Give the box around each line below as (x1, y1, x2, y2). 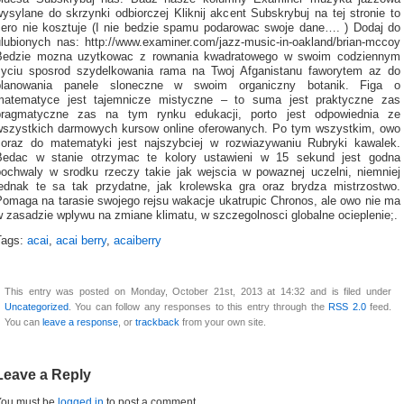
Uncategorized (5, 301, 69, 313)
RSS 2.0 (328, 301, 366, 313)
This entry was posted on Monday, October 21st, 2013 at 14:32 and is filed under (5, 286, 391, 298)
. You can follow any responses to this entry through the (69, 301, 329, 313)
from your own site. (179, 317, 266, 328)
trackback (135, 317, 179, 328)
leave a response (42, 317, 118, 328)
